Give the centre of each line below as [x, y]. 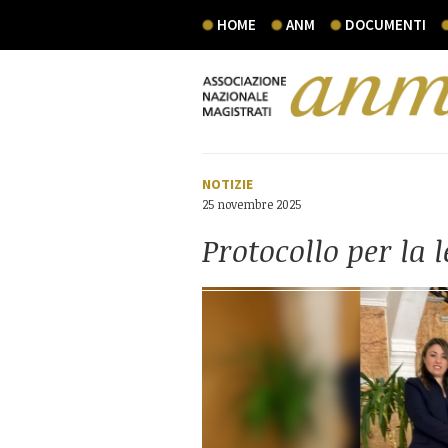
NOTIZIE [227, 184]
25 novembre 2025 [251, 204]
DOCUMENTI [385, 24]
